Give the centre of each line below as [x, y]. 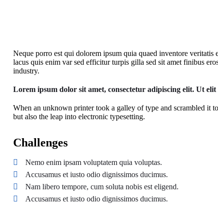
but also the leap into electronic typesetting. [79, 116]
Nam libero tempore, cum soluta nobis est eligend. [102, 186]
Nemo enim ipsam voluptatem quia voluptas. [94, 162]
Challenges [40, 142]
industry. [26, 71]
